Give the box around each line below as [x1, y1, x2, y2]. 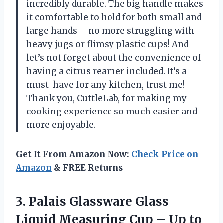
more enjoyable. [26, 119, 96, 131]
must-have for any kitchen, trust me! [26, 79, 185, 91]
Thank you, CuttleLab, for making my [26, 93, 187, 104]
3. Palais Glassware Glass [16, 194, 169, 210]
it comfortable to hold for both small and [26, 12, 202, 23]
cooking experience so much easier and [26, 106, 197, 117]
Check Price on [131, 149, 198, 160]
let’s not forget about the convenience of [26, 52, 201, 64]
